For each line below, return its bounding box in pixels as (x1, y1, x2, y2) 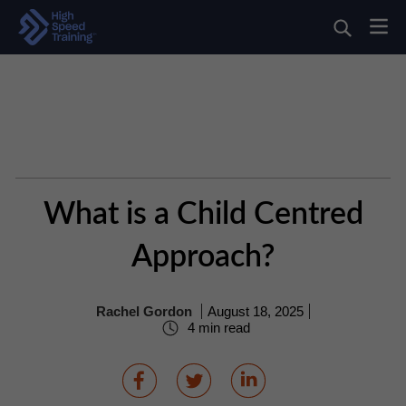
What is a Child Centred (43, 199, 363, 230)
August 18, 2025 (208, 304, 304, 320)
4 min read (183, 320, 250, 336)
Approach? (131, 242, 275, 273)
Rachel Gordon (96, 304, 192, 320)
